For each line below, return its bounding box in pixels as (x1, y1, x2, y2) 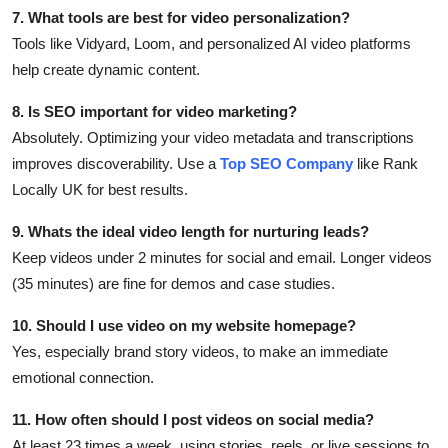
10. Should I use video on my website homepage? (12, 317, 356, 335)
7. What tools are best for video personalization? (12, 9, 350, 27)
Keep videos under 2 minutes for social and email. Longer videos (12, 249, 432, 267)
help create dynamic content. (12, 61, 200, 79)
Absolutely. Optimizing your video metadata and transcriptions (12, 129, 414, 147)
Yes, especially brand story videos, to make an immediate (12, 343, 388, 361)
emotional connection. (12, 369, 154, 387)
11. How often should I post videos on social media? (12, 411, 374, 429)
